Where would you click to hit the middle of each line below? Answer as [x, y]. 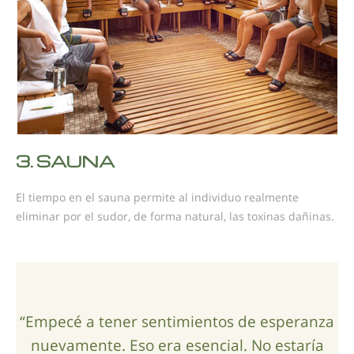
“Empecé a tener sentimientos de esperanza [177, 321]
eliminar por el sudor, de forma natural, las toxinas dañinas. [175, 217]
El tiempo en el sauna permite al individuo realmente [157, 198]
